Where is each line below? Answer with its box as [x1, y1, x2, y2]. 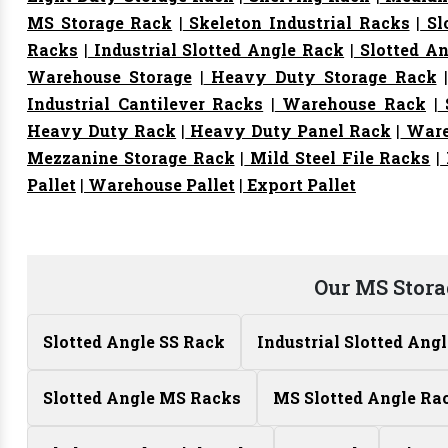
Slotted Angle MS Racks [43, 387, 241, 408]
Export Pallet [243, 174, 356, 195]
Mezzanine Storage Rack [27, 147, 235, 168]
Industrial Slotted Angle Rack [87, 39, 345, 60]
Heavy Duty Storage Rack [203, 66, 437, 87]
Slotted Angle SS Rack [43, 331, 225, 352]
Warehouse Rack [274, 93, 427, 114]
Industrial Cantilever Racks [27, 93, 264, 114]
